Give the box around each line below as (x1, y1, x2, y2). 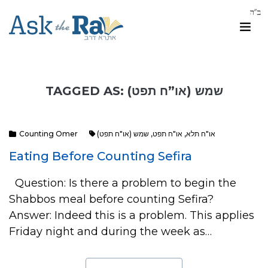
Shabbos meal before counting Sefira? (9, 193, 220, 206)
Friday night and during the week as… (9, 225, 212, 238)
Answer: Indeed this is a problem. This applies (9, 209, 254, 222)
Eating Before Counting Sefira (9, 149, 192, 163)
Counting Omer (19, 129, 78, 138)
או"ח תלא (186, 129, 215, 138)
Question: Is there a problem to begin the (9, 176, 236, 190)
